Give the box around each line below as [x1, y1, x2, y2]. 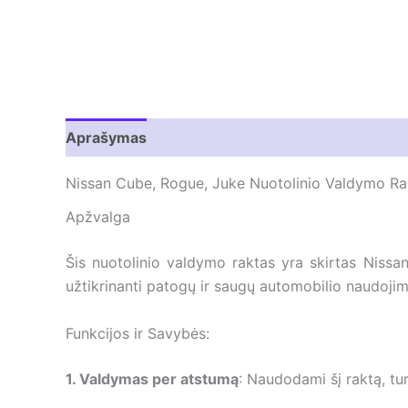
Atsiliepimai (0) [166, 128, 274, 148]
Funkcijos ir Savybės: [66, 324, 209, 342]
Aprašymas [66, 128, 147, 148]
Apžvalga [66, 208, 130, 227]
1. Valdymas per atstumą [66, 370, 239, 388]
